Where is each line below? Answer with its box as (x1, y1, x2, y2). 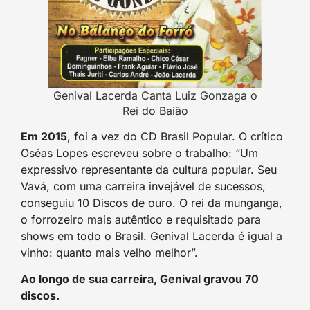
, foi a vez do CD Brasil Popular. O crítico (67, 129, 283, 143)
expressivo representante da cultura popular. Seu (21, 162, 277, 176)
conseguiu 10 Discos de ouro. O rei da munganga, (21, 195, 282, 210)
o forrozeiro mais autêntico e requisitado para (21, 212, 261, 226)
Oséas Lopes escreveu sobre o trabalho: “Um (21, 145, 258, 160)
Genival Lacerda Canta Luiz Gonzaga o (53, 88, 257, 102)
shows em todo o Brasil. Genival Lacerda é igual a (21, 228, 282, 243)
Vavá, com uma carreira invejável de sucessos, (21, 179, 266, 193)
